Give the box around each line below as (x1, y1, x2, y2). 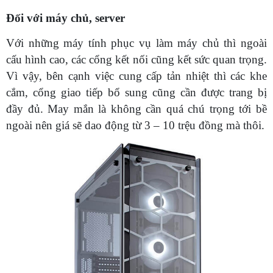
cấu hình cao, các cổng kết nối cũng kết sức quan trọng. (6, 53, 267, 66)
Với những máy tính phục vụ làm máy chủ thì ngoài (6, 37, 267, 50)
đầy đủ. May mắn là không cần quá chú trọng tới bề (6, 102, 267, 116)
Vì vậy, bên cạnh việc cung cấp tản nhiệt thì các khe (6, 69, 267, 83)
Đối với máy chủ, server (6, 12, 125, 25)
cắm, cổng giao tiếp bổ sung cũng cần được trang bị (6, 86, 267, 99)
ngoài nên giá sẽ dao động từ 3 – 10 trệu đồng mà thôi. (6, 119, 264, 132)
